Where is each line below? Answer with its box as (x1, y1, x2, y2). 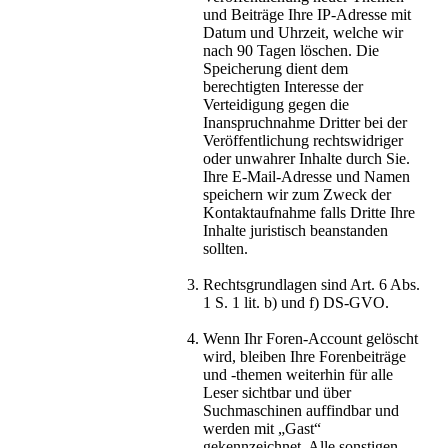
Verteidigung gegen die (203, 96, 349, 114)
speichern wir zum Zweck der (203, 186, 391, 204)
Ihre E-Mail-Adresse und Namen (203, 168, 410, 186)
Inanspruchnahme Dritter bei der (203, 114, 407, 132)
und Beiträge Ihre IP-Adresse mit (203, 6, 411, 24)
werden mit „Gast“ (203, 420, 321, 438)
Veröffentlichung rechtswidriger (203, 132, 403, 150)
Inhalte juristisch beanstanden (203, 222, 388, 240)
